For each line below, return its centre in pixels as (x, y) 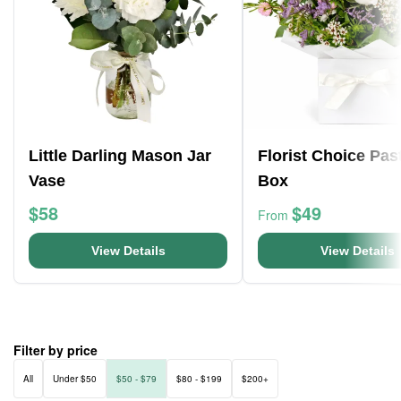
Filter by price (55, 350)
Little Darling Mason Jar (120, 156)
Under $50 (75, 379)
